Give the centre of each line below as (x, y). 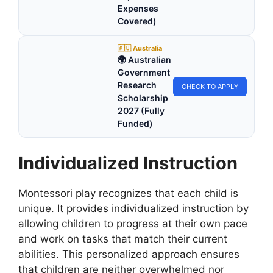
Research (137, 85)
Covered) (137, 21)
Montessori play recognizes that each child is (128, 193)
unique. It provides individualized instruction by (133, 209)
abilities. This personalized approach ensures (129, 254)
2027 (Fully (141, 110)
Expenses (138, 8)
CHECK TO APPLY (210, 86)
